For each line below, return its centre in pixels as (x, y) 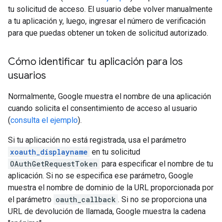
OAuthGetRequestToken (54, 164)
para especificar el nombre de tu (156, 164)
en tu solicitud (115, 152)
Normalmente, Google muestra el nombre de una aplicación (110, 96)
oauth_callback (86, 199)
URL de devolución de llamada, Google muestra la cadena (107, 211)
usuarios (27, 76)
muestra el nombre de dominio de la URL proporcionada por (111, 188)
